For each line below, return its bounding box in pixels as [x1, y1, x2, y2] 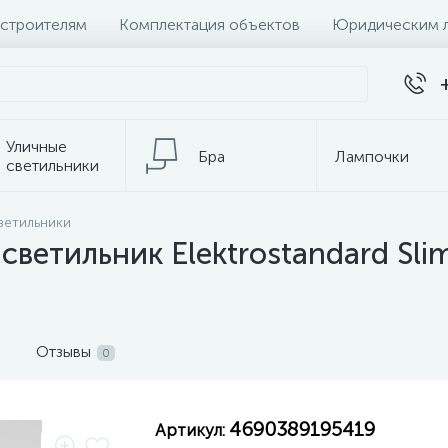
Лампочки [334, 146, 409, 166]
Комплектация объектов [119, 14, 300, 34]
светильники [6, 156, 100, 175]
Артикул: [154, 420, 229, 440]
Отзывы [36, 342, 91, 361]
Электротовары [18, 218, 133, 238]
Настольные [296, 209, 387, 228]
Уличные [6, 137, 68, 156]
